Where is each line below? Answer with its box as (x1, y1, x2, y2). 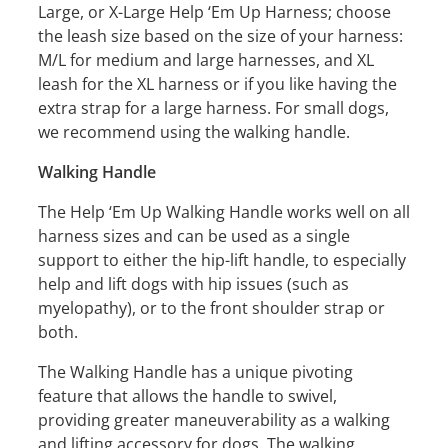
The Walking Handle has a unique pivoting (38, 360, 353, 383)
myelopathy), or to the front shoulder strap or (38, 296, 385, 319)
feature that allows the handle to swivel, (38, 384, 337, 407)
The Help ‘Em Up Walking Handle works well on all (38, 200, 410, 223)
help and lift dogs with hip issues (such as (38, 272, 349, 295)
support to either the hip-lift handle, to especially (38, 248, 406, 271)
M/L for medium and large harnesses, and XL (38, 48, 374, 71)
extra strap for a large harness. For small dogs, (38, 96, 389, 119)
